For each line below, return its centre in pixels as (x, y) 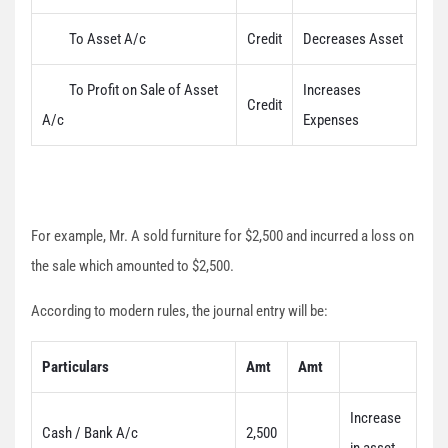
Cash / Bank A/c (90, 433)
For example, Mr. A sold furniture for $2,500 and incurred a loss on (222, 236)
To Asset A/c (94, 39)
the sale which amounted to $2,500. (132, 266)
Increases (332, 90)
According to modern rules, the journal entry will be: (179, 311)
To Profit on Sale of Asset (130, 90)
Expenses (331, 120)
